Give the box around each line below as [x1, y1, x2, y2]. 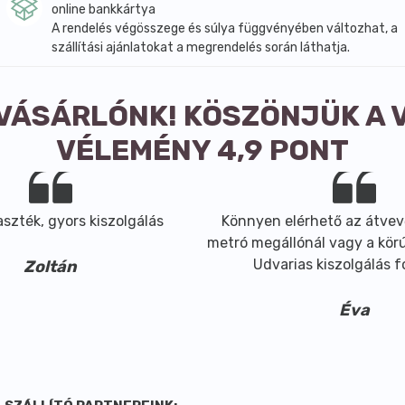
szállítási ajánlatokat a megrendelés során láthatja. [51, 40, 350, 55]
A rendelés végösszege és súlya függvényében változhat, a [51, 21, 398, 36]
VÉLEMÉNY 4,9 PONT [56, 133, 349, 167]
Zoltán [24, 257, 78, 277]
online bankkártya [51, 2, 155, 17]
